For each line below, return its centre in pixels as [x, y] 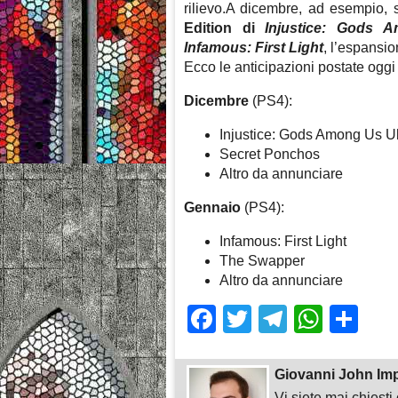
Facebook [279, 319]
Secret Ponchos [270, 155]
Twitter [294, 319]
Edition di [225, 28]
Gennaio [212, 208]
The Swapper [262, 261]
